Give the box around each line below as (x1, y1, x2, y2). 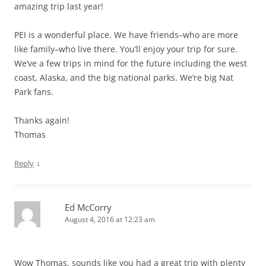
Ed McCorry (65, 201, 112, 213)
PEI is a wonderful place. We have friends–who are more (14, 28, 238, 40)
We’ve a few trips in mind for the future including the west (14, 57, 247, 69)
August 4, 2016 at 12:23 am (65, 214, 155, 224)
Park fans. (14, 85, 53, 97)
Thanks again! (14, 114, 69, 126)
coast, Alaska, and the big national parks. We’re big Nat (14, 71, 233, 83)
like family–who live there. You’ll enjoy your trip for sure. (14, 43, 237, 55)
